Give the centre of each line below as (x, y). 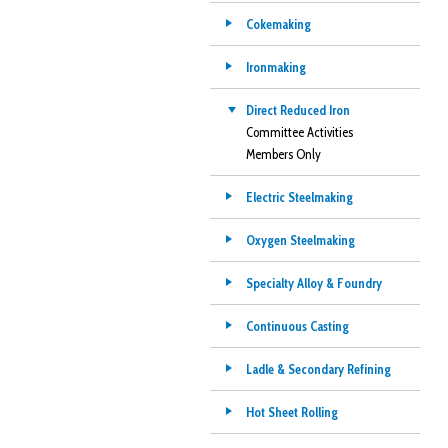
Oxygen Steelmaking (300, 240)
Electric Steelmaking (299, 197)
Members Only (283, 154)
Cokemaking (278, 24)
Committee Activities (299, 132)
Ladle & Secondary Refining (318, 369)
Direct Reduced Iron (297, 110)
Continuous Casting (297, 326)
